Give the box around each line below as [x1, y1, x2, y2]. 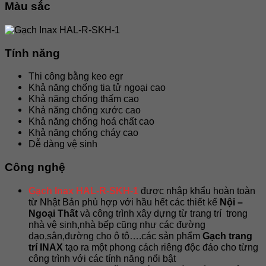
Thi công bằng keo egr [28, 71, 123, 82]
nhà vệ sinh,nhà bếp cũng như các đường [28, 219, 205, 230]
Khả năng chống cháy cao [28, 128, 138, 138]
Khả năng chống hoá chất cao [28, 116, 154, 127]
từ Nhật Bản [28, 197, 80, 207]
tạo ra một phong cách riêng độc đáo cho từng [63, 242, 258, 252]
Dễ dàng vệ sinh [28, 139, 97, 150]
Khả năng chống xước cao [28, 105, 141, 116]
